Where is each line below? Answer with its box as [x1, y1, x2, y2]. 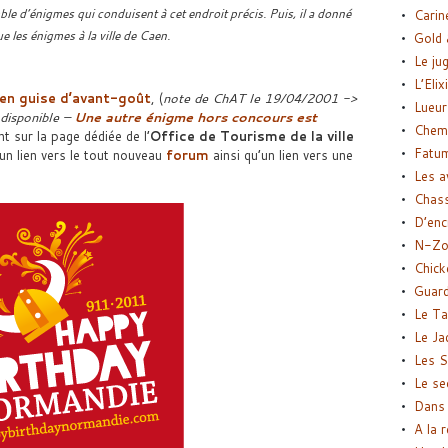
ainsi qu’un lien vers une [208, 146, 353, 164]
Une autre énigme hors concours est [73, 108, 317, 126]
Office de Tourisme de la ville [149, 127, 354, 145]
